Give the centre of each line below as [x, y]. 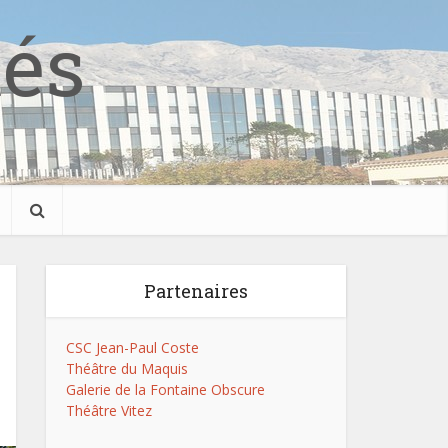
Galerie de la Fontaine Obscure [165, 389]
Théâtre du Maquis [127, 368]
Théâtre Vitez [109, 410]
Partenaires [196, 291]
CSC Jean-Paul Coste [132, 347]
